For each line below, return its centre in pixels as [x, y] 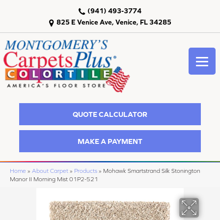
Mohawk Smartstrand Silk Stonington [152, 171]
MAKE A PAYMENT [110, 141]
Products [86, 171]
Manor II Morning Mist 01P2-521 [54, 179]
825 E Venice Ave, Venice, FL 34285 [114, 22]
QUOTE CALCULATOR [110, 114]
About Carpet [50, 171]
